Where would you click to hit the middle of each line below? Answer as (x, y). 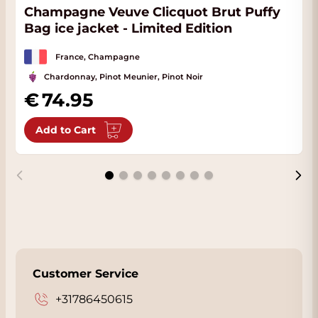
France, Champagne (98, 57)
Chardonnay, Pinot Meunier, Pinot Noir (124, 77)
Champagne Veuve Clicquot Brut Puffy (152, 12)
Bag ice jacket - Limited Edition (128, 28)
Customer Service (86, 274)
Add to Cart (66, 130)
